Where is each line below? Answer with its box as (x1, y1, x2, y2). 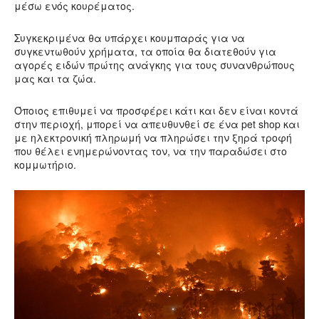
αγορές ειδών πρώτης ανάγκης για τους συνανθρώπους (14, 58, 295, 73)
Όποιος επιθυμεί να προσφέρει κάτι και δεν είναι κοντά (14, 103, 298, 118)
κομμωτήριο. (14, 157, 76, 172)
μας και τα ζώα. (14, 71, 96, 86)
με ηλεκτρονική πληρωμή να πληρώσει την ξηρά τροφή (14, 130, 292, 145)
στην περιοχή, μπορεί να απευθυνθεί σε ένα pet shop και (14, 117, 300, 132)
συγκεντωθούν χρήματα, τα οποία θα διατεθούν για (14, 44, 276, 59)
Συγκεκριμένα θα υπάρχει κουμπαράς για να (14, 31, 245, 46)
